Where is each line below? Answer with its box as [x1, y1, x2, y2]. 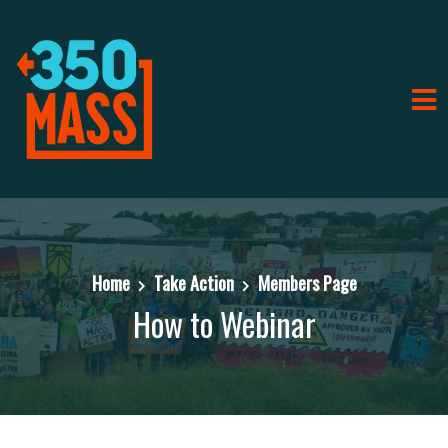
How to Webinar [132, 300, 316, 347]
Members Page [257, 270, 357, 296]
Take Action [153, 270, 234, 296]
